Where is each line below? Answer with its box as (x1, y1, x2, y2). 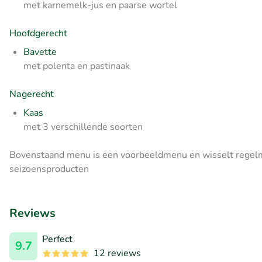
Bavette (23, 46, 57, 59)
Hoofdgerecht (9, 27, 67, 40)
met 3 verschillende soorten (23, 120, 145, 134)
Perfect (42, 233, 73, 246)
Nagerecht (9, 88, 54, 101)
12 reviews (94, 247, 141, 260)
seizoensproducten (9, 163, 89, 176)
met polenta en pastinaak (23, 60, 130, 73)
